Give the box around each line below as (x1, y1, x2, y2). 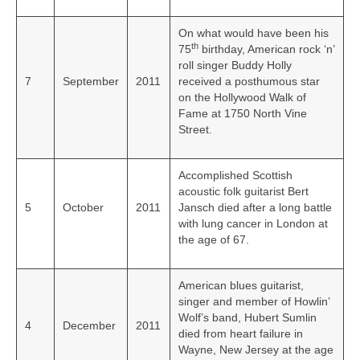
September (63, 75, 119, 88)
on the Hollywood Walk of (178, 91, 306, 104)
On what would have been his (178, 27, 329, 40)
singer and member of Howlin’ (178, 295, 329, 309)
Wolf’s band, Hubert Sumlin (178, 311, 317, 325)
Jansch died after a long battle (178, 201, 332, 215)
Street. (178, 123, 212, 137)
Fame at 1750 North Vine (178, 107, 307, 121)
